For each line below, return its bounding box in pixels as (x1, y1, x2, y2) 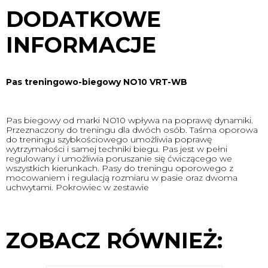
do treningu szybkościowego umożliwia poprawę (6, 134, 212, 145)
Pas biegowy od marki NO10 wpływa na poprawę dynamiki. (6, 115, 253, 126)
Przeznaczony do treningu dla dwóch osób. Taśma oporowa (6, 124, 258, 135)
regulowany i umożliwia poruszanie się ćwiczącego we (6, 153, 232, 164)
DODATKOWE (6, 6, 161, 32)
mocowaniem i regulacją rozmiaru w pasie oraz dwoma (6, 172, 237, 183)
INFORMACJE (6, 32, 156, 58)
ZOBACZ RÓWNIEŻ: (6, 227, 223, 254)
